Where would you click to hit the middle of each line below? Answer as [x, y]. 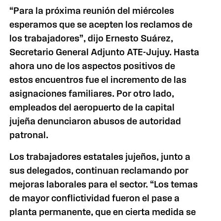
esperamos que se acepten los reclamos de [101, 24]
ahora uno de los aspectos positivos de [92, 66]
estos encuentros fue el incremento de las [98, 80]
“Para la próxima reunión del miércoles [92, 11]
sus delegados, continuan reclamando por [99, 170]
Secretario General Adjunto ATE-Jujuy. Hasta [105, 52]
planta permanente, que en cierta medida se [103, 212]
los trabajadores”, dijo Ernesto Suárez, [92, 38]
